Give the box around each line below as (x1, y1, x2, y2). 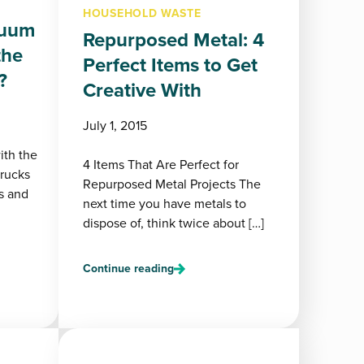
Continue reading (83, 260, 174, 277)
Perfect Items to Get (83, 50, 258, 80)
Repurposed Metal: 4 (83, 25, 264, 54)
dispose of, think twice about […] (83, 214, 264, 232)
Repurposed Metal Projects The (83, 175, 261, 193)
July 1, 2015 (83, 116, 147, 135)
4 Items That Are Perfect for (83, 155, 239, 174)
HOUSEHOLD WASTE (83, 5, 201, 22)
